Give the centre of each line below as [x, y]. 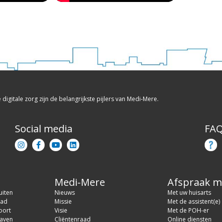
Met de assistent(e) [194, 201]
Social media [44, 128]
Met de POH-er [188, 210]
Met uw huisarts [189, 192]
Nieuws [65, 192]
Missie [63, 201]
